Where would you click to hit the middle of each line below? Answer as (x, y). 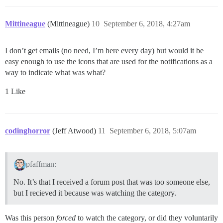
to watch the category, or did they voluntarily (147, 218)
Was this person (31, 218)
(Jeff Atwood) (75, 130)
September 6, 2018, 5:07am (153, 130)
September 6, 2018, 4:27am (147, 23)
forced (66, 218)
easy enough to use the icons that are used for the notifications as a (109, 61)
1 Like (15, 91)
